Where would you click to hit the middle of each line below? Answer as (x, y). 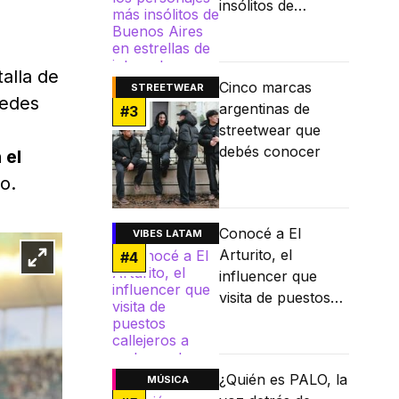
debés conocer (270, 152)
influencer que (268, 277)
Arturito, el (256, 255)
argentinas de (265, 109)
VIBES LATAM (167, 234)
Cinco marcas (265, 88)
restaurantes (262, 341)
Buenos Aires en (275, 27)
